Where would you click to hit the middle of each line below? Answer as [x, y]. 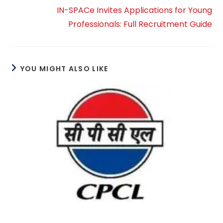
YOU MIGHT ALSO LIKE [64, 68]
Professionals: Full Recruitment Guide [140, 24]
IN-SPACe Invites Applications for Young [134, 10]
